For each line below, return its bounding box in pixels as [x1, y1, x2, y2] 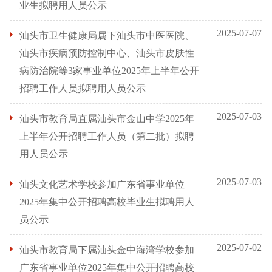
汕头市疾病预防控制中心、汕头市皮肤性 [19, 48, 194, 58]
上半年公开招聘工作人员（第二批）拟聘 [19, 131, 194, 141]
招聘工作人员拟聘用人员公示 [19, 83, 146, 93]
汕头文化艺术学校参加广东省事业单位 [19, 179, 185, 189]
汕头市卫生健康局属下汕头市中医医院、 [19, 30, 194, 41]
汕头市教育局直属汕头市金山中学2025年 [19, 114, 194, 124]
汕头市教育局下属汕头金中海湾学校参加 [19, 245, 194, 255]
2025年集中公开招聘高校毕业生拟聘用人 [19, 197, 194, 207]
